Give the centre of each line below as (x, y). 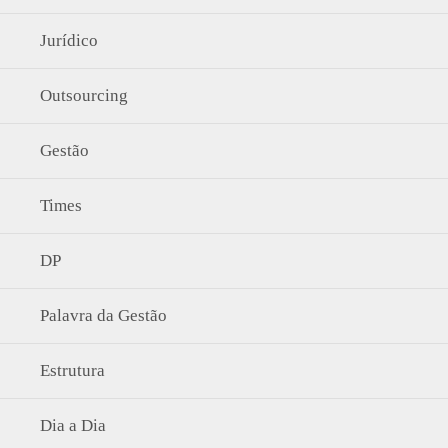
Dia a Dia (73, 425)
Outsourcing (84, 95)
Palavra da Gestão (103, 315)
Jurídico (69, 40)
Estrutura (72, 370)
